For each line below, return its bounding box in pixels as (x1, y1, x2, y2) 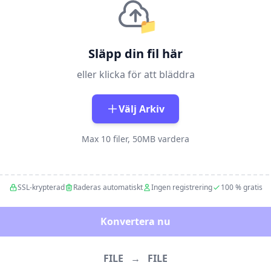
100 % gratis (220, 182, 263, 192)
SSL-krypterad (17, 182, 65, 192)
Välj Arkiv (119, 102, 165, 116)
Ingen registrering (151, 182, 212, 192)
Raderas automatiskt (73, 182, 143, 192)
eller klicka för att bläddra (76, 68, 195, 81)
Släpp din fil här (88, 45, 183, 62)
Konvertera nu (100, 215, 171, 228)
